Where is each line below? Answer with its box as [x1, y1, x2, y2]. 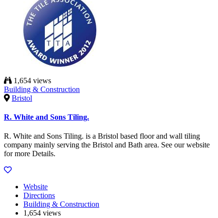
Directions [23, 191, 55, 200]
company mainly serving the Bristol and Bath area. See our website [4, 141, 210, 149]
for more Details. [4, 149, 55, 158]
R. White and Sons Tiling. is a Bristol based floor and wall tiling [4, 132, 200, 141]
